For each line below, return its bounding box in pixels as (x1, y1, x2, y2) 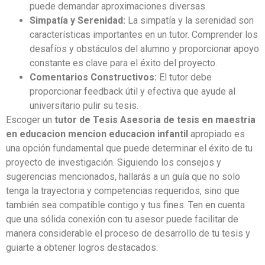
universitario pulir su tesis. (30, 99, 138, 111)
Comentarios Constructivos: (30, 71, 157, 83)
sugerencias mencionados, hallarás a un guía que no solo (6, 170, 240, 182)
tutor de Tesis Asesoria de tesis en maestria (54, 114, 256, 125)
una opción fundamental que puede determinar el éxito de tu (6, 142, 253, 154)
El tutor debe (157, 71, 212, 83)
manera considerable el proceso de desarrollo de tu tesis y (6, 227, 250, 239)
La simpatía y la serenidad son (125, 14, 254, 26)
